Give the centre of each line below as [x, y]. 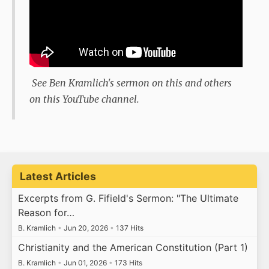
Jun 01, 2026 [85, 263]
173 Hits [127, 263]
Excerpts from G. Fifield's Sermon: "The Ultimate [128, 198]
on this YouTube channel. [84, 99]
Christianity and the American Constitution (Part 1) [133, 248]
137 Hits [128, 228]
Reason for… [46, 212]
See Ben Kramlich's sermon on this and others [132, 83]
